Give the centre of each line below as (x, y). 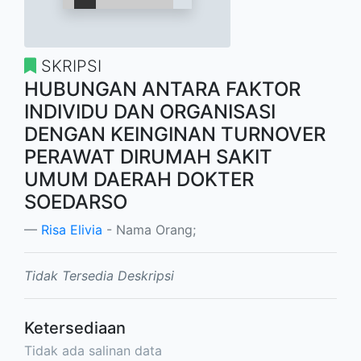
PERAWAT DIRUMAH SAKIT (148, 157)
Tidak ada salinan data (93, 351)
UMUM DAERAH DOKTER (139, 179)
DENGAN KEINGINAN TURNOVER (175, 134)
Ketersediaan (75, 328)
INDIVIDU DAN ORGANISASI (150, 112)
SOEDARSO (76, 202)
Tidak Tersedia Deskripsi (99, 276)
